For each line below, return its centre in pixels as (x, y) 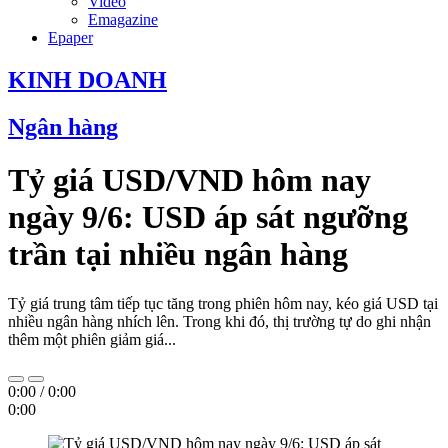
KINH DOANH (87, 79)
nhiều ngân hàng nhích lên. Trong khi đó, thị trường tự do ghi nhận (219, 321)
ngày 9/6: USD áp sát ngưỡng (208, 217)
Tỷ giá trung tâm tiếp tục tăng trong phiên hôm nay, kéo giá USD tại (223, 303)
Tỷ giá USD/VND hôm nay (189, 180)
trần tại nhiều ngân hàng (178, 254)
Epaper (70, 37)
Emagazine (123, 19)
